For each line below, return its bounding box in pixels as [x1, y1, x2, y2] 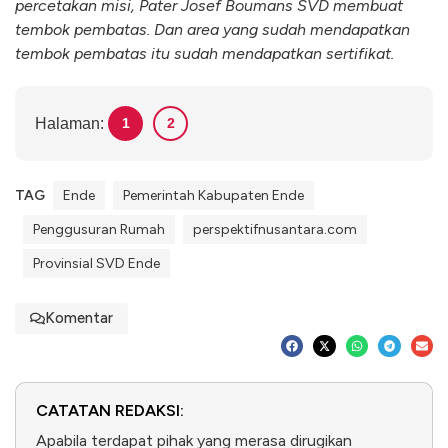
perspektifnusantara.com [193, 220, 357, 238]
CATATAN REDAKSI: [36, 400, 184, 420]
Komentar [45, 308, 113, 327]
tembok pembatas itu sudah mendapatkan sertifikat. [15, 43, 394, 63]
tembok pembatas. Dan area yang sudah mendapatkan [15, 19, 410, 39]
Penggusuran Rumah [33, 220, 165, 238]
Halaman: [35, 114, 108, 132]
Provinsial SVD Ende [33, 254, 160, 272]
